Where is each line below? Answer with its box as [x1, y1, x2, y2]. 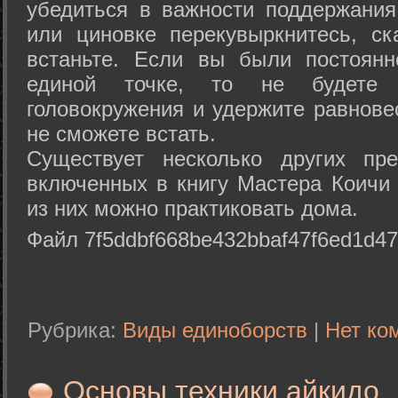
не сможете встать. [27, 122, 216, 147]
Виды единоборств [123, 317, 307, 342]
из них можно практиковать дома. [27, 196, 358, 221]
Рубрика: [28, 317, 123, 342]
